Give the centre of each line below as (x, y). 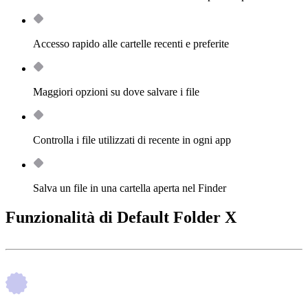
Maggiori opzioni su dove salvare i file (116, 92)
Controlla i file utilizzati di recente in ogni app (132, 140)
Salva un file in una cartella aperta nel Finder (130, 188)
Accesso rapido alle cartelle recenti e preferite (131, 44)
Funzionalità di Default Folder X (121, 218)
